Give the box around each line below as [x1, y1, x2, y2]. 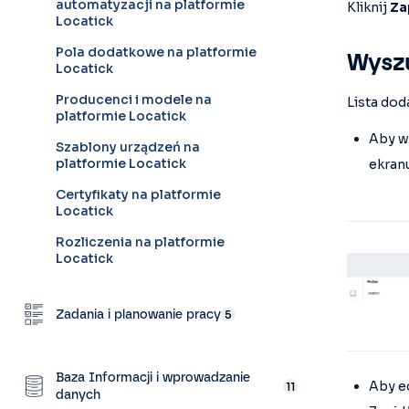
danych [56, 387, 100, 403]
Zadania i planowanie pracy [56, 306, 221, 322]
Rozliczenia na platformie [56, 234, 225, 250]
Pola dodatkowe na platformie [56, 44, 257, 60]
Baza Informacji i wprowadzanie [56, 370, 250, 385]
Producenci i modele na [56, 91, 212, 108]
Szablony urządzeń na [56, 139, 200, 155]
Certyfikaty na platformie [56, 186, 221, 203]
